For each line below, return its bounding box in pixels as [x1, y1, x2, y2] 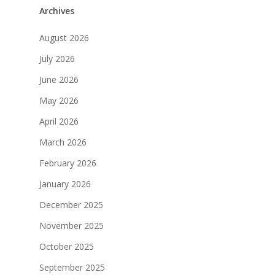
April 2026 [39, 115, 79, 128]
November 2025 [39, 220, 104, 232]
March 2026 [39, 136, 87, 149]
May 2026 [39, 95, 79, 107]
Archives [39, 5, 74, 17]
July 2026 [39, 53, 75, 65]
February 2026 [39, 157, 96, 169]
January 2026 [39, 178, 91, 190]
